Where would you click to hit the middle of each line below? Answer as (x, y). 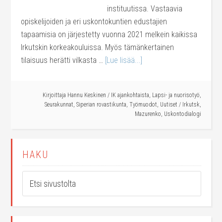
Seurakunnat (59, 105)
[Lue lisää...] (124, 60)
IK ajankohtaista (130, 95)
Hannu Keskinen (86, 95)
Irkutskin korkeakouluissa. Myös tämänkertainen (98, 47)
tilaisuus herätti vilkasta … (63, 60)
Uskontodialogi (182, 114)
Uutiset (168, 105)
